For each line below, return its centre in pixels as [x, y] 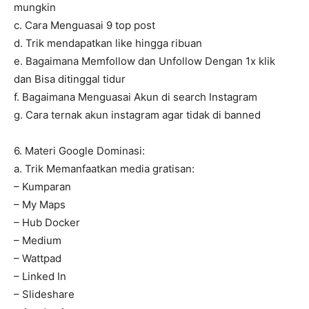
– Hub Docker [47, 223]
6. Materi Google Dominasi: [79, 151]
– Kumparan [42, 187]
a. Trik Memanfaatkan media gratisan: [104, 169]
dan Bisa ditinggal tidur [70, 79]
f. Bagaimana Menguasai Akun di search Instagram [136, 97]
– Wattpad [38, 259]
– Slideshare [44, 295]
